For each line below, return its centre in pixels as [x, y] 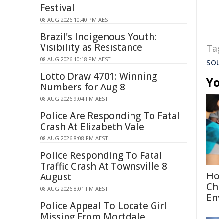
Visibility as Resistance [91, 47]
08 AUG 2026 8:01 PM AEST [74, 188]
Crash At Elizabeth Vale [92, 127]
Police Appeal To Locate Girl [103, 206]
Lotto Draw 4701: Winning [99, 76]
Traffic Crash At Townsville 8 [104, 166]
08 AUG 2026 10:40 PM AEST [76, 19]
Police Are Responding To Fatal [110, 116]
